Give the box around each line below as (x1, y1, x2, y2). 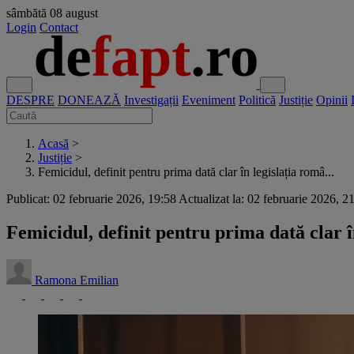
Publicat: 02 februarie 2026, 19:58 (6, 192, 176, 205)
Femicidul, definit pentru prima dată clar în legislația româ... (38, 165, 334, 179)
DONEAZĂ (58, 93, 121, 107)
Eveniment (182, 93, 235, 107)
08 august (50, 6, 98, 20)
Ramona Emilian (35, 273, 119, 287)
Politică (239, 93, 276, 107)
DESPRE (6, 93, 55, 107)
